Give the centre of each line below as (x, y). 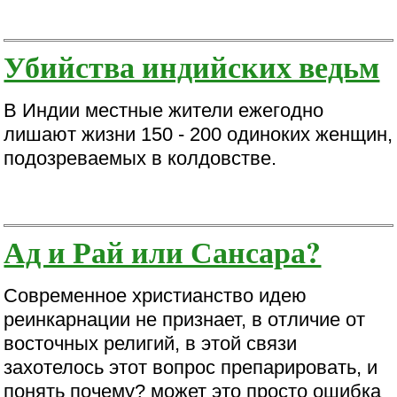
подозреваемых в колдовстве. (140, 159)
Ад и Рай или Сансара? (163, 252)
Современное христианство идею (156, 296)
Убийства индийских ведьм (192, 66)
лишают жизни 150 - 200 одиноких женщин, (198, 135)
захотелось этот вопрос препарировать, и (191, 368)
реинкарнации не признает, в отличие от (185, 320)
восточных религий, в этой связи (151, 344)
